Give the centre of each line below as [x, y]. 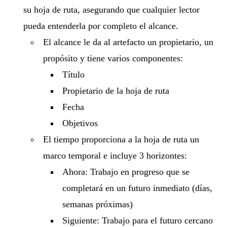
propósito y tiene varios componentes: [113, 58]
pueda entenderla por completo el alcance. [101, 26]
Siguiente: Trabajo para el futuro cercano [138, 220]
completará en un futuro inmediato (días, [138, 188]
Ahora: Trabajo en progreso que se [126, 172]
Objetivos [80, 123]
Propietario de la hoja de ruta [116, 90]
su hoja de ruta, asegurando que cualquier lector [112, 9]
